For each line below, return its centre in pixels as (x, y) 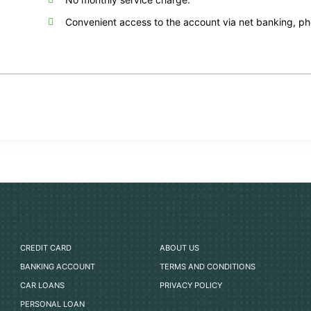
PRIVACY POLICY (191, 286)
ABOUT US (180, 248)
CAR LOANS (43, 286)
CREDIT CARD (46, 248)
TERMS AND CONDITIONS (208, 267)
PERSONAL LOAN (53, 304)
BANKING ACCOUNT (58, 267)
